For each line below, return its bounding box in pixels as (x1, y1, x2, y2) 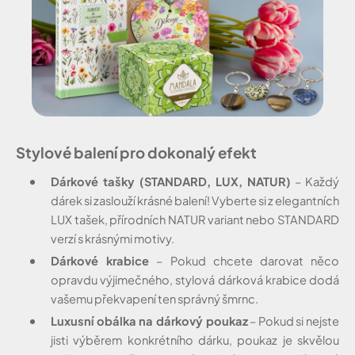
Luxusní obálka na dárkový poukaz (51, 313, 248, 328)
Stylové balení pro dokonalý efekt (16, 143, 257, 162)
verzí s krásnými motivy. (51, 231, 174, 246)
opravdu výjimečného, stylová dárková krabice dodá (51, 272, 339, 287)
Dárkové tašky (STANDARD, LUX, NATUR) (51, 174, 291, 189)
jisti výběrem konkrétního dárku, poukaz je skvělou (51, 332, 339, 347)
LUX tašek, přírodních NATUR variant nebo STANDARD (51, 212, 339, 227)
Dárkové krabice (51, 253, 150, 268)
